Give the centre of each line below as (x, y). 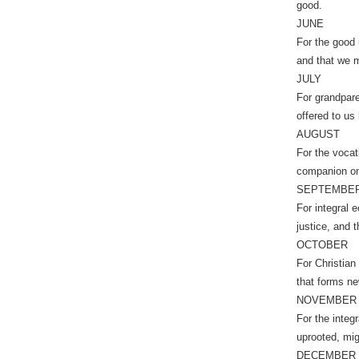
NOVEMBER (326, 300)
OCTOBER (322, 245)
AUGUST (318, 134)
